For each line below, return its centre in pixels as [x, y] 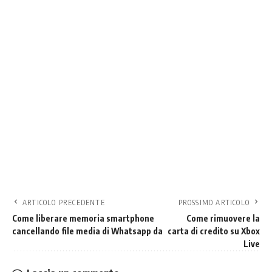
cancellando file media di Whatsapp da [87, 231]
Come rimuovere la [223, 218]
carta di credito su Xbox [214, 231]
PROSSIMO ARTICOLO [214, 202]
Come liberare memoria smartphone [83, 218]
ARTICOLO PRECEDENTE [64, 202]
